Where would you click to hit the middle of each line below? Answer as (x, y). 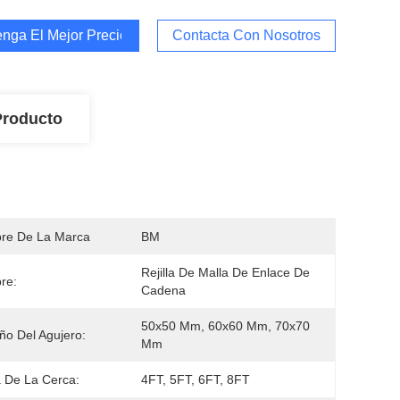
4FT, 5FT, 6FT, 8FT (196, 379)
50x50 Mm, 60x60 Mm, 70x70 (225, 326)
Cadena (163, 290)
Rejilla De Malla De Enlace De (225, 272)
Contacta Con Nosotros (246, 35)
